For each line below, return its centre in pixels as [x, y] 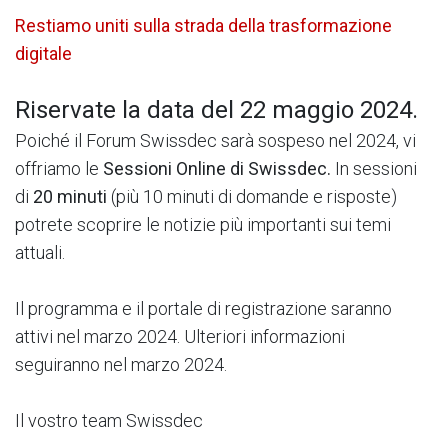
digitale [43, 53]
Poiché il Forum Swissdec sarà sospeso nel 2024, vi [215, 140]
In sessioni [374, 168]
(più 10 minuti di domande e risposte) [252, 196]
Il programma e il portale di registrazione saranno [203, 308]
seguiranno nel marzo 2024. [121, 364]
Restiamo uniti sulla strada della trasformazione [203, 25]
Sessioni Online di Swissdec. [217, 168]
